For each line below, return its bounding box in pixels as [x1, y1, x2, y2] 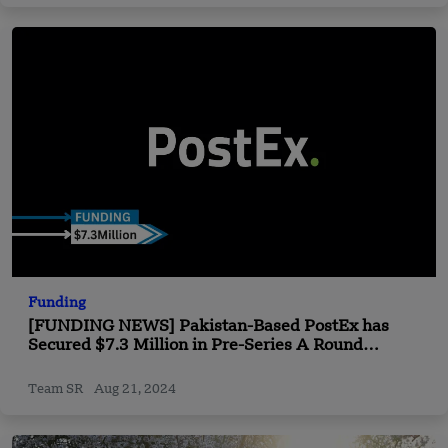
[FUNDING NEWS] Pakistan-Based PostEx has [28, 318, 389, 335]
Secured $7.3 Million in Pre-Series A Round [28, 337, 363, 354]
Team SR [28, 382, 86, 396]
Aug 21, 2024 [94, 382, 176, 396]
